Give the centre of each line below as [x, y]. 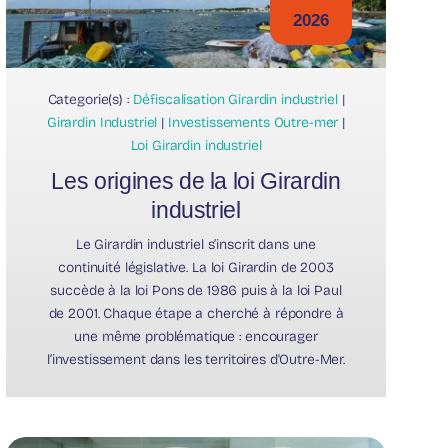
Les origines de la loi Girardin [196, 180]
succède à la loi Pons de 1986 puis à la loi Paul [196, 290]
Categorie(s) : [90, 99]
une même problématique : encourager [196, 336]
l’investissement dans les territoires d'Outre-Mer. [196, 359]
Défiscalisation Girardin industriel [235, 99]
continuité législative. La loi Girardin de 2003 [196, 267]
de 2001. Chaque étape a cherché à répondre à [196, 313]
